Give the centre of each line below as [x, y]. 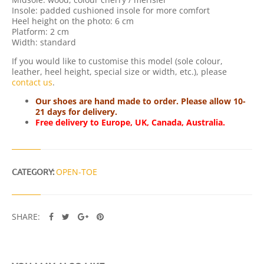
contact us [32, 82]
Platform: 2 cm [40, 32]
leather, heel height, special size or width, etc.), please [121, 72]
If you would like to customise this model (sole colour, [117, 61]
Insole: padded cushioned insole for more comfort [111, 11]
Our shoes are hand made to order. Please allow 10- [141, 101]
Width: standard [44, 42]
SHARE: [27, 216]
